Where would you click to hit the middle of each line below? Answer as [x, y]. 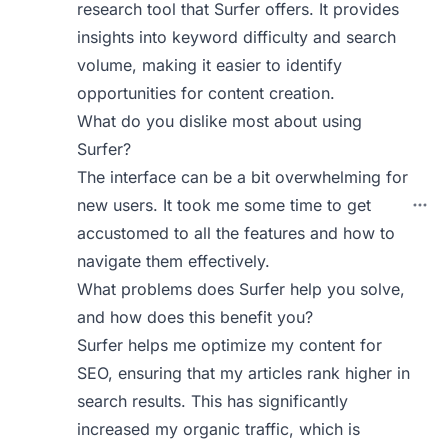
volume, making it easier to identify [210, 65]
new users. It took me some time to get [224, 205]
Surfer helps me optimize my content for [230, 345]
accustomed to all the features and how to [236, 233]
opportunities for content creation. [206, 93]
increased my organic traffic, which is [219, 429]
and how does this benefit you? [195, 317]
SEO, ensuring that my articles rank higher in [244, 373]
